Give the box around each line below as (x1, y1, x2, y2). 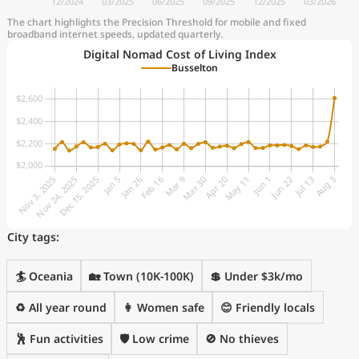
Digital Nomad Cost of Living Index (83, 46, 276, 62)
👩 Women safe (123, 300, 204, 315)
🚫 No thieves (205, 331, 279, 346)
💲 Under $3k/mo (210, 268, 303, 284)
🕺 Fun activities (15, 331, 103, 346)
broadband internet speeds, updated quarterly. (7, 27, 223, 41)
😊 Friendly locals (220, 300, 315, 315)
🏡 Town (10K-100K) (89, 268, 194, 284)
